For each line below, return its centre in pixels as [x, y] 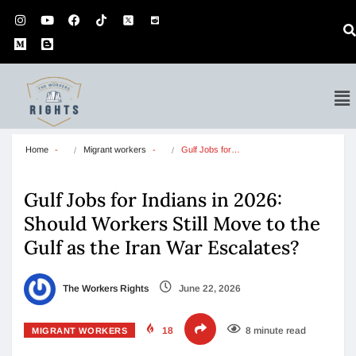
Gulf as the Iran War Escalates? [164, 248]
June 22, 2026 [209, 289]
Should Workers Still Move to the [172, 224]
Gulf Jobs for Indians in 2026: [153, 200]
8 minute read [276, 331]
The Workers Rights [104, 289]
